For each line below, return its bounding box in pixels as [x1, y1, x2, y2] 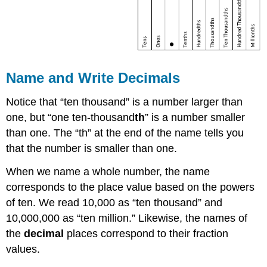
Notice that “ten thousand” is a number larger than [6, 95, 243, 108]
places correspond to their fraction [64, 227, 229, 240]
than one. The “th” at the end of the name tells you [6, 126, 244, 139]
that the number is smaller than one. [6, 142, 178, 154]
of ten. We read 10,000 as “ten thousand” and [6, 196, 223, 209]
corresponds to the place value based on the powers [6, 181, 255, 193]
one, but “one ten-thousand [6, 111, 135, 123]
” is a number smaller [145, 111, 246, 123]
